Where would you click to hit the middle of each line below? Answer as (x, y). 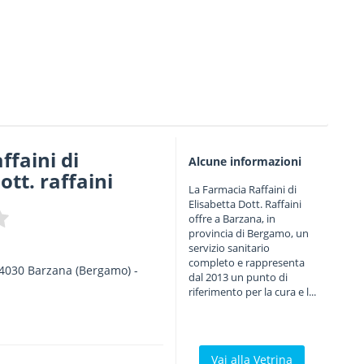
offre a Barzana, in (232, 219)
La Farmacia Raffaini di (242, 189)
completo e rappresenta (246, 262)
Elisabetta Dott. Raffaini (245, 204)
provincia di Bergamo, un (248, 233)
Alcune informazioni (245, 161)
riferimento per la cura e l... (252, 292)
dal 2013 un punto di (238, 277)
